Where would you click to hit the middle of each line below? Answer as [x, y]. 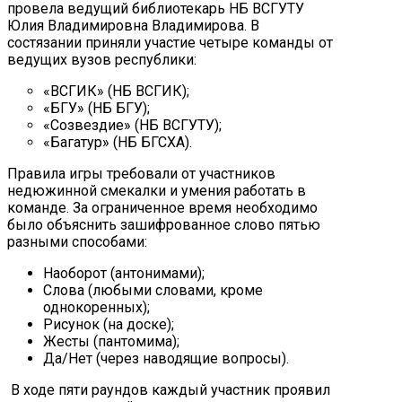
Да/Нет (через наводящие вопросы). [166, 359]
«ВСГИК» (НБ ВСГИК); [116, 92]
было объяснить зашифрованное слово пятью [164, 225]
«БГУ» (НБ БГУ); [96, 109]
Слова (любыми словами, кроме [153, 291]
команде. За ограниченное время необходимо [162, 208]
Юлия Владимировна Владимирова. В [133, 26]
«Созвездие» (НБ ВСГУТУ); [132, 126]
